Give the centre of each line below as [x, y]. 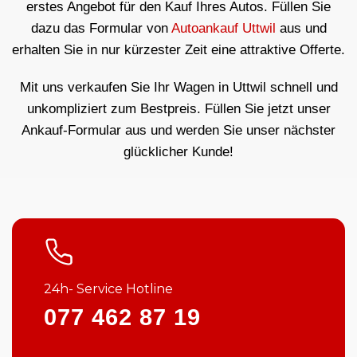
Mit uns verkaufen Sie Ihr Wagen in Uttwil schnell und [178, 87]
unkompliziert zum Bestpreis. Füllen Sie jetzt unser [178, 108]
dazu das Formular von [101, 28]
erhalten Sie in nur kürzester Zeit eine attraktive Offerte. [178, 49]
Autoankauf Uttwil [223, 28]
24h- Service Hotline [108, 289]
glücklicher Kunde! [178, 151]
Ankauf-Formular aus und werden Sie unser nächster [178, 130]
